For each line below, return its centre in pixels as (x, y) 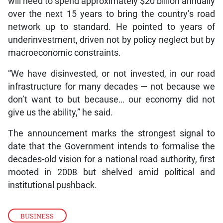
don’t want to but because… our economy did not (111, 90)
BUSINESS (37, 207)
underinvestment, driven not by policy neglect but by (111, 31)
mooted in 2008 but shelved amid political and (111, 163)
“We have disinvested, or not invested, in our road (111, 64)
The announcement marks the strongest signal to (111, 124)
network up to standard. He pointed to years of (111, 18)
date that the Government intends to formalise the (111, 137)
